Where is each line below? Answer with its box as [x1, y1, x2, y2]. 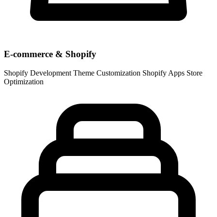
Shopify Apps [142, 69, 185, 77]
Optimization [4, 77, 44, 86]
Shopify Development [4, 69, 71, 77]
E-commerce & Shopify [4, 49, 96, 60]
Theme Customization [73, 69, 140, 77]
